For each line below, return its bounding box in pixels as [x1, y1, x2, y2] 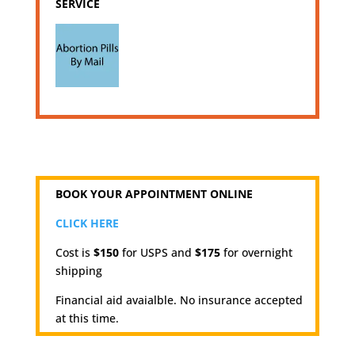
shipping [55, 262, 102, 278]
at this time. [55, 310, 119, 326]
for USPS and [118, 244, 195, 260]
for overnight [219, 244, 292, 260]
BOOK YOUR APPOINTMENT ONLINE [55, 185, 253, 201]
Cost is [55, 244, 94, 260]
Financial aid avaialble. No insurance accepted [55, 292, 303, 307]
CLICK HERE [55, 215, 119, 231]
